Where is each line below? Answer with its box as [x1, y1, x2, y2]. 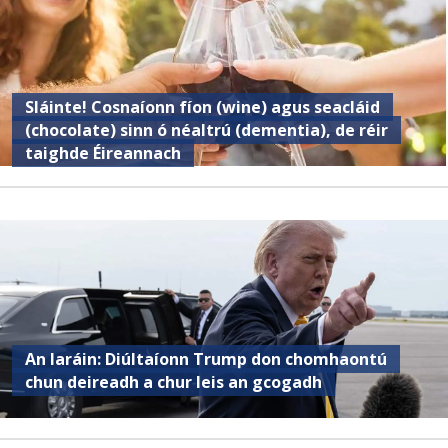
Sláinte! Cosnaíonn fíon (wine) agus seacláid [25, 95, 381, 118]
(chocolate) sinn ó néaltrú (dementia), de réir [25, 118, 389, 141]
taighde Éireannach [25, 141, 182, 164]
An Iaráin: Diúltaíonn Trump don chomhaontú [25, 347, 388, 370]
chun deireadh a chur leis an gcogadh [25, 370, 323, 393]
